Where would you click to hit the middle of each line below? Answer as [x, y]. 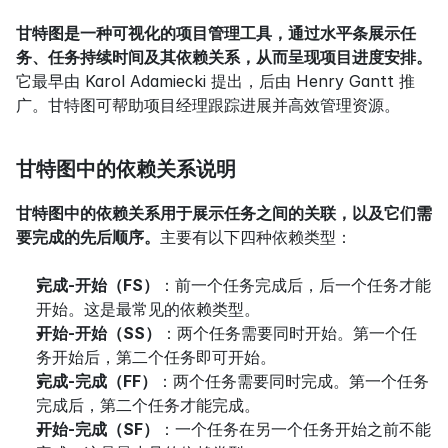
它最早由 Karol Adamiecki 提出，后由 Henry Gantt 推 [215, 81]
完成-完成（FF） [96, 381]
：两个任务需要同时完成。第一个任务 [293, 381]
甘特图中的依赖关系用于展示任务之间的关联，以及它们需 [224, 213]
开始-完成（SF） [97, 429]
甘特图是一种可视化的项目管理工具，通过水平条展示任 [216, 33]
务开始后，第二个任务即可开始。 [156, 357]
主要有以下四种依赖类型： [256, 237]
